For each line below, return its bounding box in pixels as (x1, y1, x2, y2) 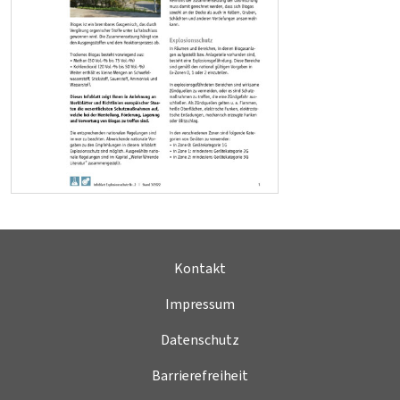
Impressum (165, 295, 235, 314)
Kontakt (174, 259, 226, 279)
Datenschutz (161, 330, 239, 350)
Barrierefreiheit (152, 366, 248, 386)
